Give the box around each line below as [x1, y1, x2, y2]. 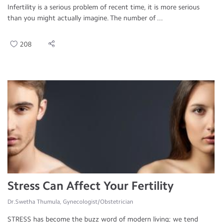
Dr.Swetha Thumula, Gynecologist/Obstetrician [7, 198, 133, 205]
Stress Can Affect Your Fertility [7, 178, 173, 193]
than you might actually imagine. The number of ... [7, 14, 163, 22]
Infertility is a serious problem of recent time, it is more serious [7, 3, 200, 11]
